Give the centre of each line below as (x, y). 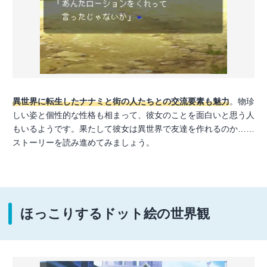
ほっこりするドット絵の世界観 (115, 213)
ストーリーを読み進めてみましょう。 (83, 142)
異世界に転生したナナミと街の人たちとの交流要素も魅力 (121, 101)
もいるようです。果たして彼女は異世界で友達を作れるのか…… (133, 128)
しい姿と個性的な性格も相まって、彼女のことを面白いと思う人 (133, 115)
